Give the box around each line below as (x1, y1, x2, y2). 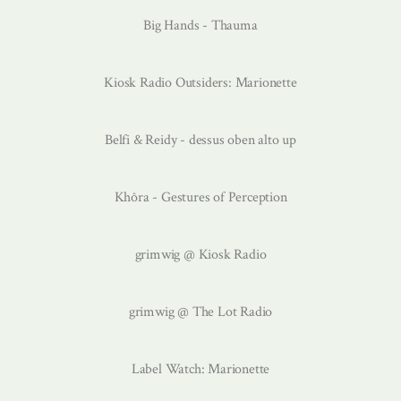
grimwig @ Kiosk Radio (134, 244, 267, 264)
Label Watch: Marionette (131, 359, 270, 379)
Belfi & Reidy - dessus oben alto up (105, 130, 296, 149)
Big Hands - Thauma (143, 15, 258, 35)
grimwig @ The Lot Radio (128, 302, 273, 321)
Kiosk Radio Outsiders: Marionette (104, 73, 297, 92)
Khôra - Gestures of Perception (114, 187, 287, 207)
